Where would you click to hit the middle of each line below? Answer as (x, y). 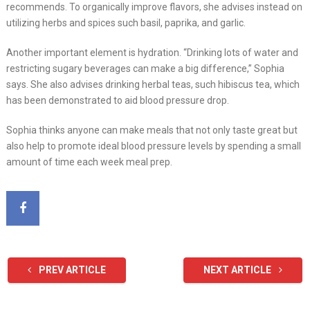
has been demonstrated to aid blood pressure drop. (117, 101)
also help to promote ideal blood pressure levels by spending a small (153, 146)
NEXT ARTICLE (239, 270)
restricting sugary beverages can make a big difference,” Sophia (145, 69)
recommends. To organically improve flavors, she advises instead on (154, 7)
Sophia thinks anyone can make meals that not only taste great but (152, 130)
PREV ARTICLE (71, 270)
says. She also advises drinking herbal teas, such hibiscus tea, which (153, 85)
